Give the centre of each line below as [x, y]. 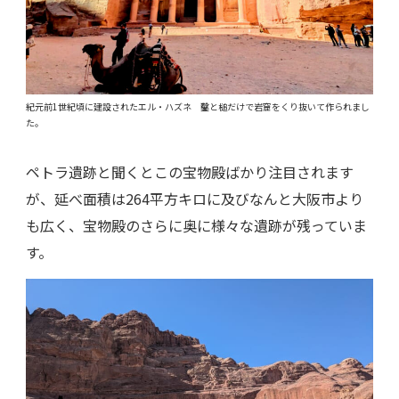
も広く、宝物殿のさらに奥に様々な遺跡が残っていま [196, 225]
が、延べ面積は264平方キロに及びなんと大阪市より [195, 198]
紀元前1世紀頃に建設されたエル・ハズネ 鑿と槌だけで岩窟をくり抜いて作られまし [198, 106]
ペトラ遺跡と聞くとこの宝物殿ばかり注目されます [190, 171]
